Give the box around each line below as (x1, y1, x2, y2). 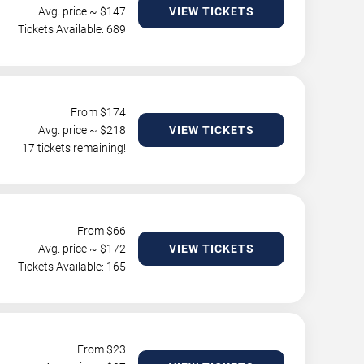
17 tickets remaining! (22, 141, 126, 154)
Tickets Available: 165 (18, 260, 126, 273)
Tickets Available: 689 (18, 23, 126, 36)
